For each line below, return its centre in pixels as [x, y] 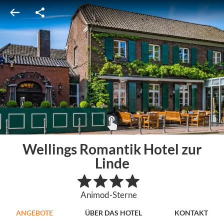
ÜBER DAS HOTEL [114, 212]
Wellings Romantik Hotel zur [112, 149]
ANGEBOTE [35, 212]
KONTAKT [191, 212]
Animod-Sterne [108, 195]
